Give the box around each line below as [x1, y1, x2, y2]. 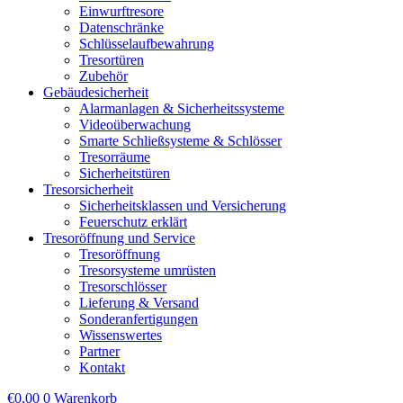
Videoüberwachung [79, 117, 191, 132]
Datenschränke [79, 20, 164, 35]
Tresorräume [79, 149, 150, 165]
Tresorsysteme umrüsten [79, 263, 216, 278]
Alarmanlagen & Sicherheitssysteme [79, 101, 284, 116]
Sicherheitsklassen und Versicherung [79, 198, 286, 213]
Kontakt [79, 360, 125, 375]
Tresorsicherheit [43, 182, 133, 197]
